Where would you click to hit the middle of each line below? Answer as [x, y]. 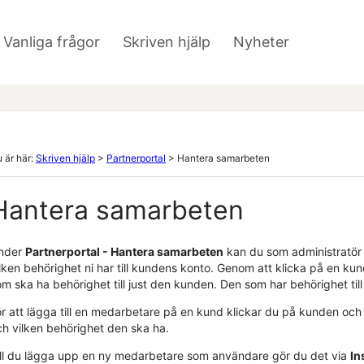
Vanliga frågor [52, 42]
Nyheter [261, 42]
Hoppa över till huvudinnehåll [188, 10]
